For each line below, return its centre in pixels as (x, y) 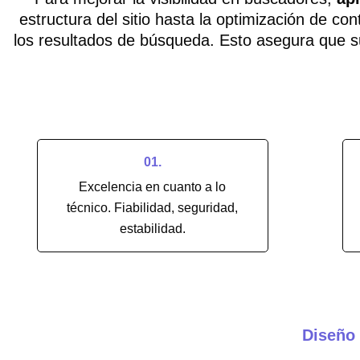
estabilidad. (152, 228)
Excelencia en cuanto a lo (153, 186)
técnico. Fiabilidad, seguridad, (153, 207)
